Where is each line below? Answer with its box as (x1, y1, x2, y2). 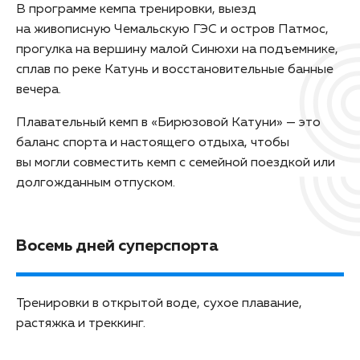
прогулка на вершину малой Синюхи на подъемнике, (16, 43, 338, 56)
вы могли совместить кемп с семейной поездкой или (16, 156, 335, 170)
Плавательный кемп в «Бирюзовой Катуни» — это (16, 116, 321, 129)
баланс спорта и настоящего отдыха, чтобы (16, 136, 289, 149)
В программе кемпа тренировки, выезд (16, 2, 256, 16)
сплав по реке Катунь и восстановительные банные (16, 63, 333, 76)
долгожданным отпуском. (16, 176, 175, 190)
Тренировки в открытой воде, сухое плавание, (16, 297, 302, 310)
